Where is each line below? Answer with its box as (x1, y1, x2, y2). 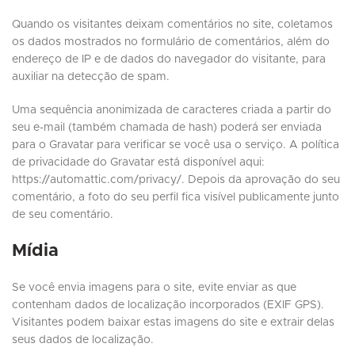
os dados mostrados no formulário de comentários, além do (12, 36, 330, 48)
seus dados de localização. (12, 334, 154, 346)
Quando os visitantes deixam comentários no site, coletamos (12, 19, 333, 31)
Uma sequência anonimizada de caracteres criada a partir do (12, 105, 331, 116)
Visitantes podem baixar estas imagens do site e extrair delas (12, 317, 334, 329)
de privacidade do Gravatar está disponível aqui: (12, 157, 265, 169)
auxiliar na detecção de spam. (12, 71, 170, 83)
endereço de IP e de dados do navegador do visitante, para (12, 54, 326, 66)
